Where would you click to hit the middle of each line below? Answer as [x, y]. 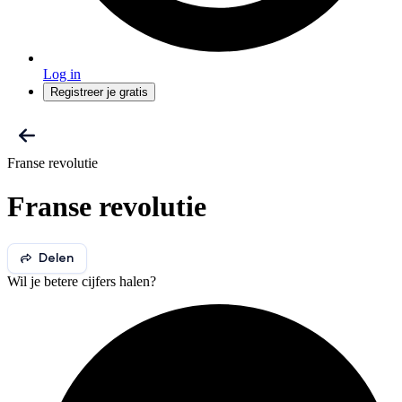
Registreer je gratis [99, 92]
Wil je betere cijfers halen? [82, 281]
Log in [62, 74]
